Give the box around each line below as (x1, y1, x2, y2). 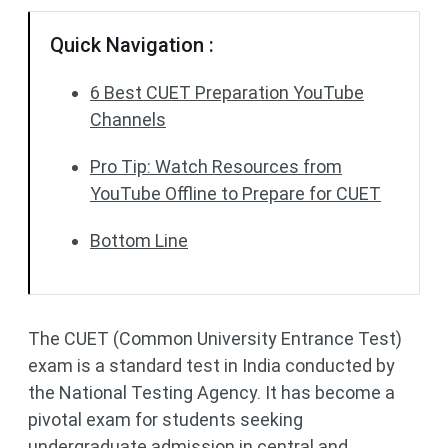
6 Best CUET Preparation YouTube (90, 82, 364, 103)
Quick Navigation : (50, 33, 214, 57)
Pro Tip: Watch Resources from (90, 156, 342, 177)
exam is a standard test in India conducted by (28, 355, 395, 376)
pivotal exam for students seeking (28, 409, 303, 430)
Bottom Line (90, 230, 188, 251)
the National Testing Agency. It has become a (28, 382, 395, 403)
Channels (90, 109, 166, 130)
